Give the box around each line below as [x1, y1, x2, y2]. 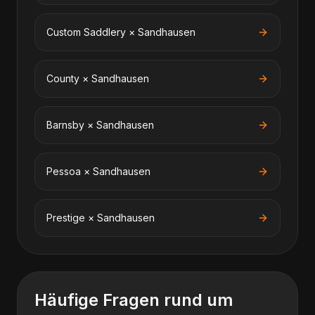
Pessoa [46, 165, 81, 177]
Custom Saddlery [46, 26, 126, 38]
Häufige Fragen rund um [34, 290, 233, 310]
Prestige [46, 212, 85, 224]
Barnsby [46, 119, 84, 131]
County [46, 72, 79, 84]
